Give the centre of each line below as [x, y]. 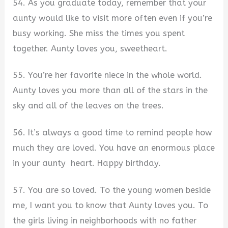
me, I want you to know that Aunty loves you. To [111, 205]
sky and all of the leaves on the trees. [89, 106]
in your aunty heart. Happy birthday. [87, 163]
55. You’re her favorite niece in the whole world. [108, 75]
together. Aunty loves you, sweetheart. [90, 48]
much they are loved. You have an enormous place [114, 148]
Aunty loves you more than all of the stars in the [110, 91]
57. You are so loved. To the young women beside [112, 190]
